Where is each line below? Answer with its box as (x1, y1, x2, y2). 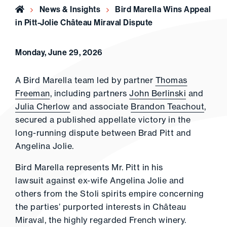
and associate (70, 101, 131, 111)
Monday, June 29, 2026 (15, 48, 103, 57)
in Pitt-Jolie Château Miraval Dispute (15, 18, 157, 27)
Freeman (15, 88, 50, 98)
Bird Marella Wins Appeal (115, 5, 211, 14)
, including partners (50, 88, 129, 98)
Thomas (155, 75, 187, 85)
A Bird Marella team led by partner (15, 75, 156, 85)
